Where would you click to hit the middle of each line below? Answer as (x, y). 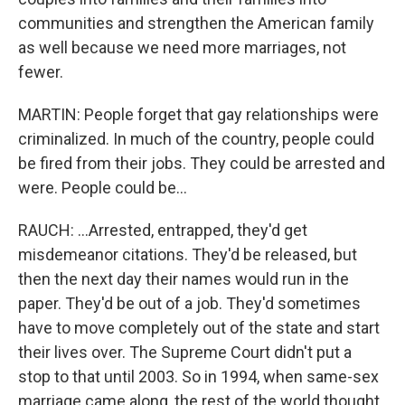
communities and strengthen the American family (196, 23)
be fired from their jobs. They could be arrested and (202, 163)
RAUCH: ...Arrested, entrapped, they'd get (163, 230)
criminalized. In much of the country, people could (196, 139)
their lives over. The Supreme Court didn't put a (185, 352)
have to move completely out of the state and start (199, 328)
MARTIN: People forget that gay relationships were (198, 114)
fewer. (41, 72)
